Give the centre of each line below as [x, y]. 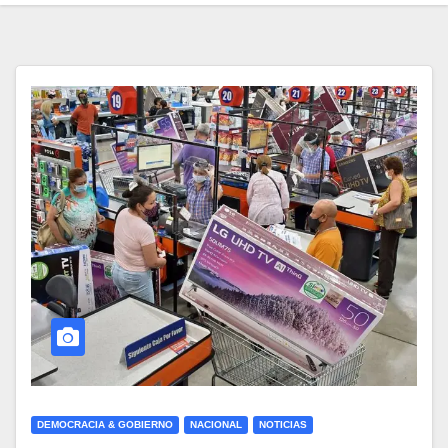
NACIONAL [216, 425]
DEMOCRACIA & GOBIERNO [105, 425]
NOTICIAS [283, 425]
